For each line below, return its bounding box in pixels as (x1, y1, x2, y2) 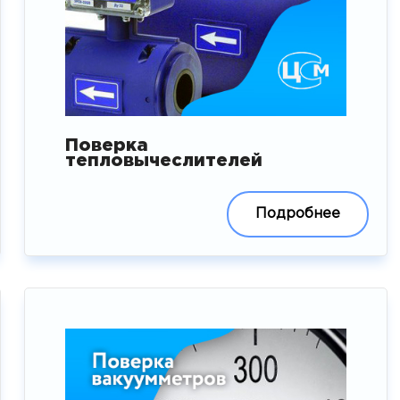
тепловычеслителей (64, 152, 262, 169)
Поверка (64, 137, 148, 154)
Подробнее (255, 206, 341, 221)
